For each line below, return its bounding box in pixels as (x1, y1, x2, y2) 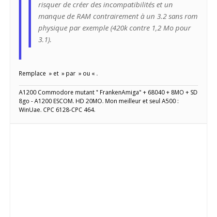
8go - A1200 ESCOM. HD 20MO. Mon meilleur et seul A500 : (19, 97, 179, 106)
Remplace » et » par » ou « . (19, 69, 98, 78)
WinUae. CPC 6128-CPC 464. (19, 106, 95, 114)
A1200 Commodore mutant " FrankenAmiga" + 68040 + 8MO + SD (19, 88, 198, 97)
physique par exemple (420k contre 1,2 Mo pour (38, 23, 191, 33)
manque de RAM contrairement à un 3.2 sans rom (38, 11, 198, 21)
